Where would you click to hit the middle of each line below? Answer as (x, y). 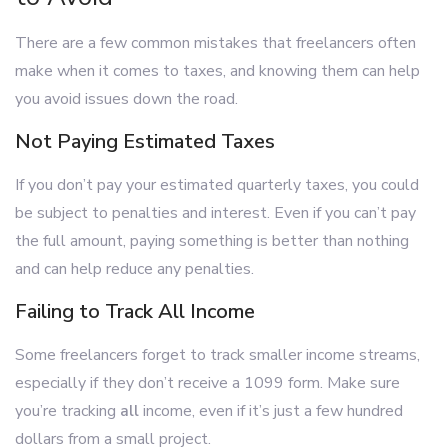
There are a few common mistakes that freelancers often (215, 43)
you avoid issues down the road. (126, 99)
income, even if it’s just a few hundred (271, 411)
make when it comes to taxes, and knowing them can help (217, 71)
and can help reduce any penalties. (134, 269)
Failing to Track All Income (135, 311)
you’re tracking (67, 411)
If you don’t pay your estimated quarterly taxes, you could (217, 185)
